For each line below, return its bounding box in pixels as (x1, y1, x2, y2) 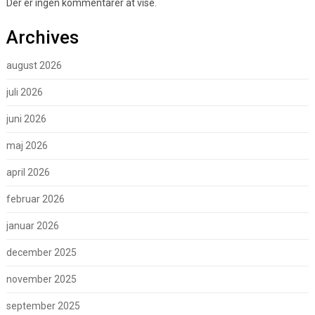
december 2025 (6, 247, 77, 259)
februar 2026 (6, 193, 65, 205)
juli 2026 (6, 86, 43, 98)
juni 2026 (6, 113, 46, 125)
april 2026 (6, 167, 50, 179)
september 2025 (6, 300, 80, 312)
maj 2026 (6, 140, 48, 152)
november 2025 (6, 274, 77, 285)
